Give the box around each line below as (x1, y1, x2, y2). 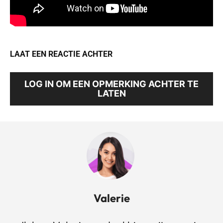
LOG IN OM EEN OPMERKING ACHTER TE (24, 79, 199, 90)
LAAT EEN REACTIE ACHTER (10, 49, 112, 59)
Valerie (93, 191, 130, 206)
